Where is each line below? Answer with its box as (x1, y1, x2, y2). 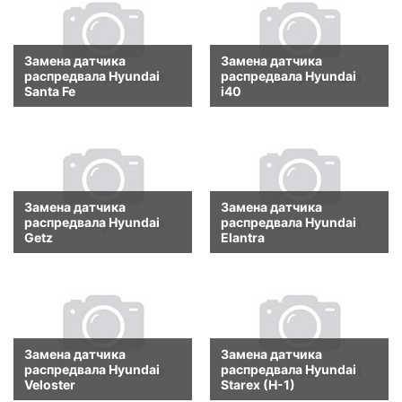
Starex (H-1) (221, 376, 295, 392)
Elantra (221, 230, 265, 246)
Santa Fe (24, 83, 75, 99)
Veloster (24, 376, 75, 392)
